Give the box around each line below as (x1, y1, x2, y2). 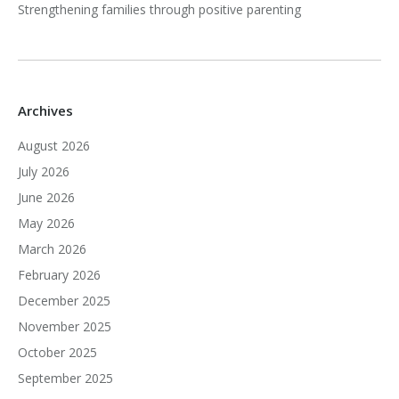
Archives (18, 102, 73, 119)
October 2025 (18, 344, 97, 361)
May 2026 (18, 215, 75, 232)
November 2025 (18, 318, 111, 335)
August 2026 (18, 137, 90, 154)
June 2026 (18, 189, 75, 206)
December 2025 (18, 292, 110, 309)
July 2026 (18, 163, 69, 180)
